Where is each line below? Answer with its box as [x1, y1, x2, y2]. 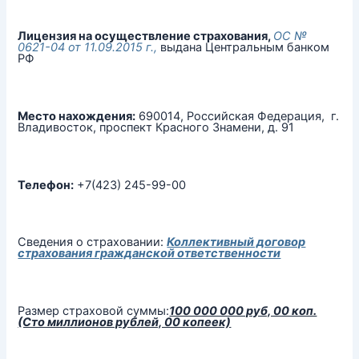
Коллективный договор [167, 235, 306, 250]
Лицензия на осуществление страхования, [18, 29, 274, 44]
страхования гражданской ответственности [18, 246, 281, 261]
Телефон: [18, 177, 75, 192]
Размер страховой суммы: [18, 304, 170, 319]
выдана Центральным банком [160, 40, 330, 55]
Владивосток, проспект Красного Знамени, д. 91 [18, 119, 295, 135]
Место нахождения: [18, 108, 136, 123]
